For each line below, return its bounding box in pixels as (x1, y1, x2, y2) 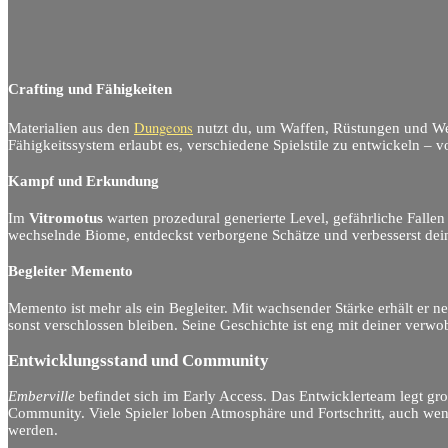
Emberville (8, 388, 75, 405)
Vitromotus (29, 209, 103, 226)
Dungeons (134, 117, 193, 137)
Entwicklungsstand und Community (8, 351, 269, 371)
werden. (8, 422, 58, 439)
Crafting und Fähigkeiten (8, 81, 172, 98)
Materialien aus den (8, 119, 134, 136)
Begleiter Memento (8, 263, 133, 280)
